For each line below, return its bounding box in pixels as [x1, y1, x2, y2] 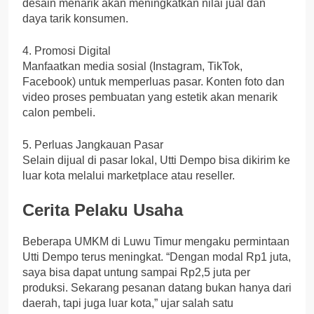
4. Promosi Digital [22, 45, 111, 57]
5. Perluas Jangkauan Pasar [22, 139, 163, 151]
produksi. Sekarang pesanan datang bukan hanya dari [22, 282, 292, 294]
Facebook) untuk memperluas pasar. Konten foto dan [22, 76, 285, 88]
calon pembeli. [22, 107, 95, 119]
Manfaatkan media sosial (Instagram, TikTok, [22, 60, 243, 73]
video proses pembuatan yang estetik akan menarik [22, 91, 278, 104]
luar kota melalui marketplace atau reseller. [22, 170, 235, 182]
